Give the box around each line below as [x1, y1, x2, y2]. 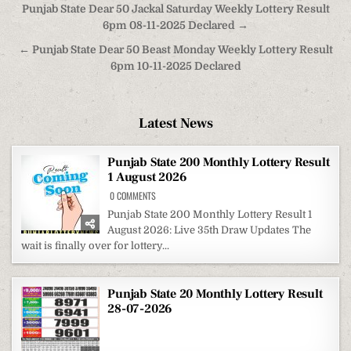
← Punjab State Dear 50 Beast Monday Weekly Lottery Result [18, 43, 333, 56]
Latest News [138, 114, 213, 132]
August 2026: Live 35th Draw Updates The [107, 223, 312, 236]
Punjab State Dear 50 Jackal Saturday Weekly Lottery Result [21, 2, 330, 15]
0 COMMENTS [110, 188, 157, 202]
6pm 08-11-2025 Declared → [103, 19, 248, 31]
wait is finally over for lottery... [21, 239, 170, 251]
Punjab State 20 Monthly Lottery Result [107, 285, 323, 302]
